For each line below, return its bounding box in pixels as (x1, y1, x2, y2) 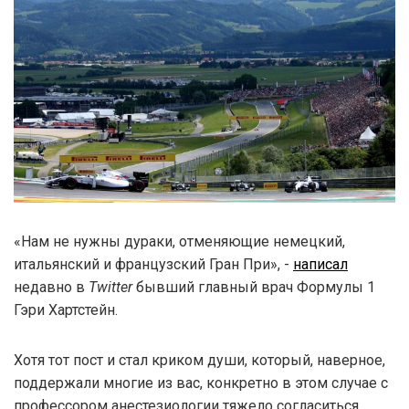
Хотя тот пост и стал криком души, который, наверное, (14, 351, 385, 370)
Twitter (89, 278, 132, 297)
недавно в (14, 278, 89, 297)
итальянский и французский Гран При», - (14, 256, 293, 274)
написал (293, 256, 348, 274)
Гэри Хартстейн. (14, 301, 118, 320)
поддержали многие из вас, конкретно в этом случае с (14, 374, 388, 393)
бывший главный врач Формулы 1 (132, 278, 375, 297)
